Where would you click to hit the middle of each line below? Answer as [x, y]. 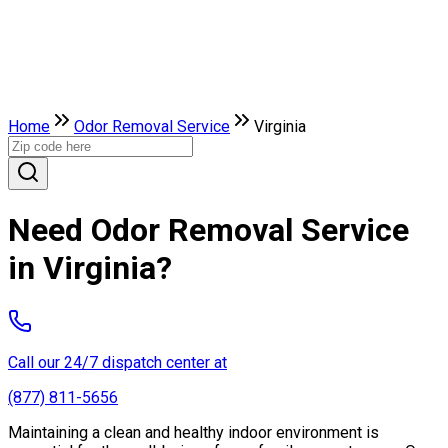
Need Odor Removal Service [208, 230]
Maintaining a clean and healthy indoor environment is [193, 432]
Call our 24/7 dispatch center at [117, 362]
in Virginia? [90, 268]
